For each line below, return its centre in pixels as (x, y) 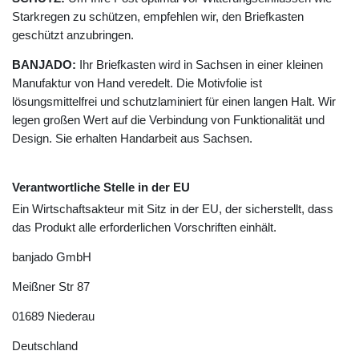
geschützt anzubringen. (73, 35)
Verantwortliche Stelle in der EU (101, 188)
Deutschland (45, 346)
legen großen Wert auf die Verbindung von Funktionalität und (168, 120)
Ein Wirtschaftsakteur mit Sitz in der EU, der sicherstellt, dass (173, 209)
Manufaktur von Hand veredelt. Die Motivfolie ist (137, 83)
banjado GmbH (52, 257)
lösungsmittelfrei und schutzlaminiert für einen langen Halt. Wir (174, 102)
